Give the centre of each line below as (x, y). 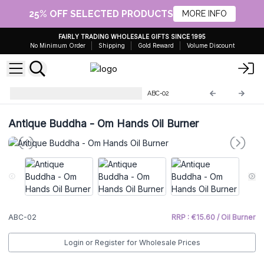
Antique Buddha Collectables (85, 93)
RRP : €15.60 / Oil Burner (214, 217)
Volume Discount (210, 45)
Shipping (111, 45)
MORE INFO (204, 14)
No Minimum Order (57, 45)
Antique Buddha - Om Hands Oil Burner (103, 123)
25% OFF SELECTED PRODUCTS (101, 14)
